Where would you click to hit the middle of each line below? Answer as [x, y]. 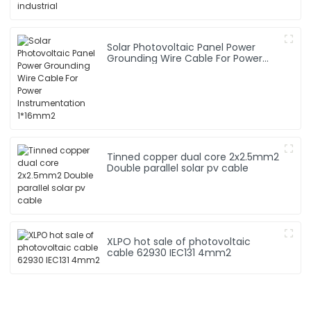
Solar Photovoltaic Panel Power [182, 47]
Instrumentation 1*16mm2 [170, 69]
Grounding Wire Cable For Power [185, 58]
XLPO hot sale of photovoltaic [179, 241]
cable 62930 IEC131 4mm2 [169, 252]
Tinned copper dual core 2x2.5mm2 [168, 157]
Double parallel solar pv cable [178, 168]
